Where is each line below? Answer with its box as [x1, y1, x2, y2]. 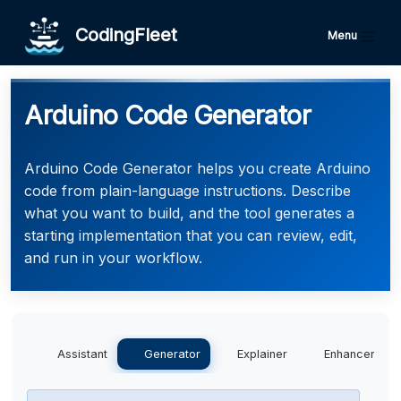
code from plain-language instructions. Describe [24, 182, 351, 200]
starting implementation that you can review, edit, [24, 226, 357, 244]
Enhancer [324, 347, 375, 361]
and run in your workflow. [24, 249, 202, 267]
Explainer [237, 347, 287, 361]
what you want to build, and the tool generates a [24, 204, 354, 222]
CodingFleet [64, 23, 177, 46]
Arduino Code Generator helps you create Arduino [24, 159, 371, 177]
